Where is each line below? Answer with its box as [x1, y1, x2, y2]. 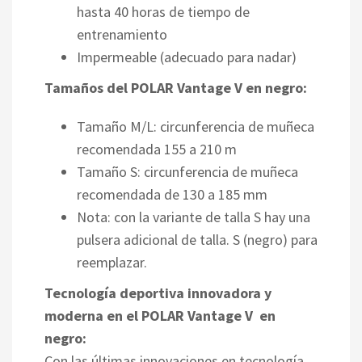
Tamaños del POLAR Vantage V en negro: [44, 78, 307, 97]
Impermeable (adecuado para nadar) [77, 47, 297, 66]
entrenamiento [77, 24, 167, 44]
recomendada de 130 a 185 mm [77, 184, 267, 204]
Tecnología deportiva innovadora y [44, 283, 271, 302]
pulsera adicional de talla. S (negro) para [77, 229, 318, 249]
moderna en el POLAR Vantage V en [44, 305, 276, 325]
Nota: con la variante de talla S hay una [77, 207, 310, 226]
